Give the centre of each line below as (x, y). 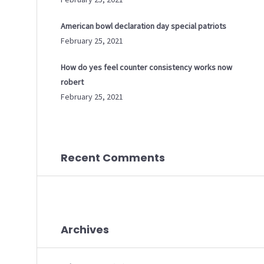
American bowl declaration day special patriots (143, 26)
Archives (85, 230)
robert (72, 82)
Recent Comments (113, 158)
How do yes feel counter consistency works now (146, 67)
